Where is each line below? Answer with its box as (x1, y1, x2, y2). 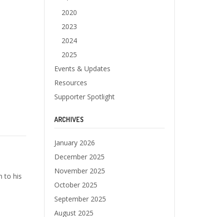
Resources (54, 78, 87, 87)
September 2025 (54, 194, 106, 203)
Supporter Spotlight (54, 92, 115, 101)
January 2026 (54, 138, 95, 147)
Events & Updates (54, 64, 110, 73)
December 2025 (54, 152, 105, 161)
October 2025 (54, 180, 97, 189)
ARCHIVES (54, 115, 84, 124)
